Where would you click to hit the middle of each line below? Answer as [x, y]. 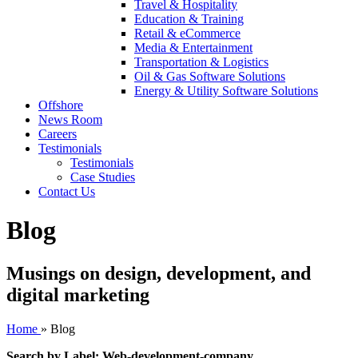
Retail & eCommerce [187, 33]
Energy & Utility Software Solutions [226, 91]
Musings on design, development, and [159, 273]
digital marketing [78, 294]
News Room [70, 119]
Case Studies [103, 177]
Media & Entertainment [193, 48]
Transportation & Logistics [201, 62]
